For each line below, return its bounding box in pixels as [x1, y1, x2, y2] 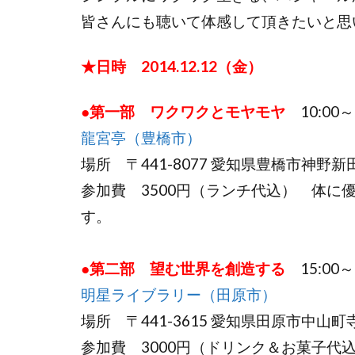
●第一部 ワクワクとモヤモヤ [81, 102, 285, 121]
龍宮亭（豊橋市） [81, 128, 201, 147]
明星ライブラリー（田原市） [81, 285, 277, 304]
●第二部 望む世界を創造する [81, 259, 285, 278]
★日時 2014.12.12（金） [81, 57, 262, 76]
